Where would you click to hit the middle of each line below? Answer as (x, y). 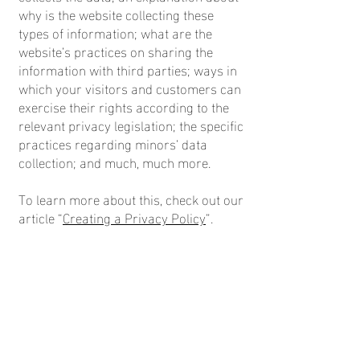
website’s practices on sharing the (116, 50)
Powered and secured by (92, 290)
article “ (41, 217)
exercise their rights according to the (124, 106)
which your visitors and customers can (130, 87)
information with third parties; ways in (128, 69)
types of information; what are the (115, 32)
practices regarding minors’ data (113, 143)
